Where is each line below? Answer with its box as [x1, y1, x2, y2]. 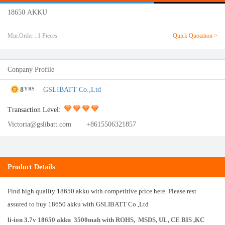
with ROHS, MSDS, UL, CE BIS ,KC [102, 216, 204, 223]
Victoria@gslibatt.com [8, 121, 71, 128]
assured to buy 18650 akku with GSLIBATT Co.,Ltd [8, 200, 149, 208]
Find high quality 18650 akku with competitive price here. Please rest [8, 187, 196, 195]
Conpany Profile [8, 66, 54, 73]
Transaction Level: [8, 106, 61, 114]
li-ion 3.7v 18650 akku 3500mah [8, 216, 102, 223]
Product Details [8, 163, 55, 171]
